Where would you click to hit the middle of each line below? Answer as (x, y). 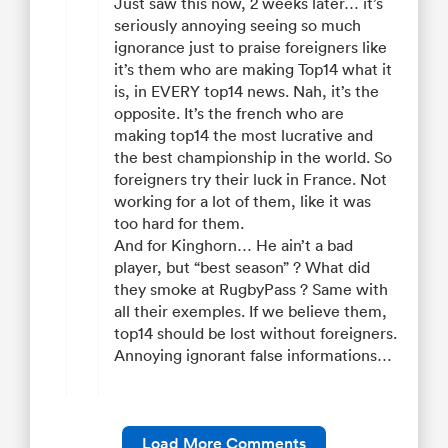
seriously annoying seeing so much (237, 25)
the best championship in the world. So (253, 157)
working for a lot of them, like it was (242, 201)
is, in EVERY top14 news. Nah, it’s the (246, 91)
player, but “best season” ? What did (242, 267)
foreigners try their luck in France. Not (250, 179)
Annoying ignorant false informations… (253, 355)
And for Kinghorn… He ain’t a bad (233, 245)
